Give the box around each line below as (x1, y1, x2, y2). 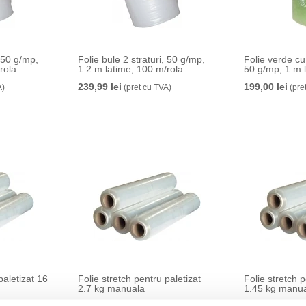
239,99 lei (77, 81, 122, 92)
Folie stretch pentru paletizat (77, 273, 201, 284)
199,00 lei (244, 81, 288, 92)
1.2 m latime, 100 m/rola (77, 64, 183, 74)
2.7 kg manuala (77, 283, 145, 294)
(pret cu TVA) (121, 83, 171, 92)
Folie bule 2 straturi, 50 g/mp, (77, 54, 205, 65)
